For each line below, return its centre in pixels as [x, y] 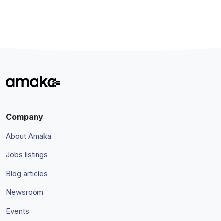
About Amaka [29, 136]
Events [18, 211]
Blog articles [27, 174]
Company [25, 117]
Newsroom [25, 192]
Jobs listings [27, 155]
